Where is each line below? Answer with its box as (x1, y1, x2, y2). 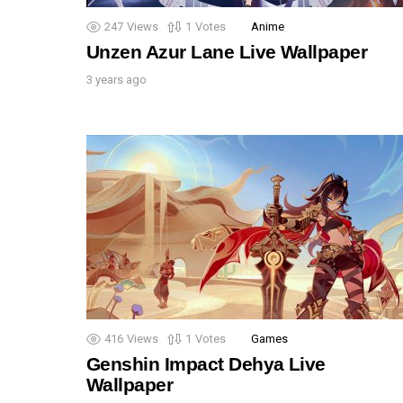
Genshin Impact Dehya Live (86, 353, 326, 374)
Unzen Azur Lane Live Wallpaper (86, 40, 368, 62)
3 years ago (86, 72, 147, 86)
